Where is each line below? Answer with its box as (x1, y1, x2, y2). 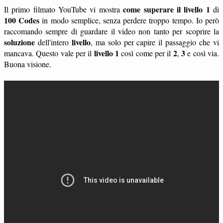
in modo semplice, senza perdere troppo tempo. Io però (39, 15, 220, 26)
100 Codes (4, 14, 40, 26)
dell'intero (35, 37, 72, 48)
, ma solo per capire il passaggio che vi (90, 37, 220, 48)
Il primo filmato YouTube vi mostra (4, 4, 123, 15)
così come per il (119, 48, 173, 59)
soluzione (4, 36, 35, 48)
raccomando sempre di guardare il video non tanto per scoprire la (4, 26, 219, 37)
